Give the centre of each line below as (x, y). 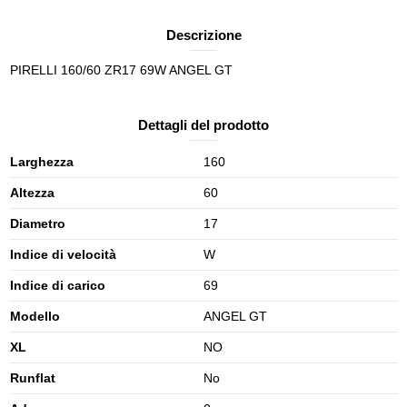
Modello (35, 316)
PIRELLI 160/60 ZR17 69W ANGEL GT (121, 69)
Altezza (32, 192)
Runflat (32, 377)
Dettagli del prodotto (203, 124)
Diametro (37, 223)
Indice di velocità (63, 254)
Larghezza (41, 161)
